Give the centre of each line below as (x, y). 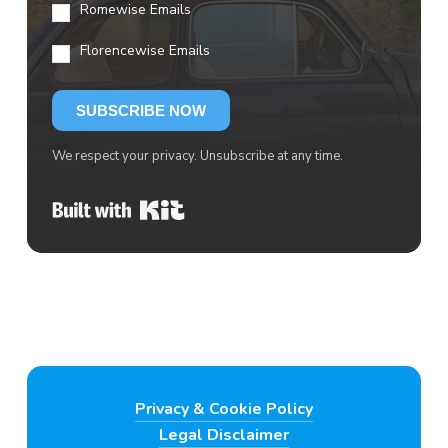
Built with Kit (236, 207)
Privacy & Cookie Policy (223, 409)
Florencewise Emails (144, 50)
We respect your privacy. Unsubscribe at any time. (197, 155)
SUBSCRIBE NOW (140, 110)
